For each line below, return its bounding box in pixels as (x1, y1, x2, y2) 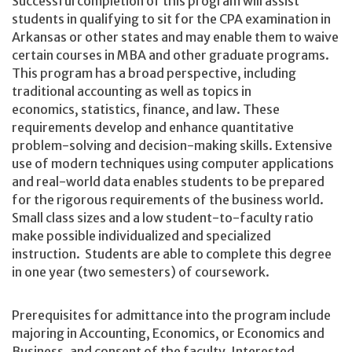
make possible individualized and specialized (12, 227, 271, 244)
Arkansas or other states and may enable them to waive (12, 28, 339, 45)
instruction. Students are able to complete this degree (12, 245, 332, 262)
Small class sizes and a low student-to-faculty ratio (12, 209, 313, 225)
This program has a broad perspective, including (12, 64, 296, 81)
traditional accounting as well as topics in (12, 82, 251, 99)
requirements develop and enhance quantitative (12, 119, 294, 135)
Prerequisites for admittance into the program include (12, 307, 331, 324)
